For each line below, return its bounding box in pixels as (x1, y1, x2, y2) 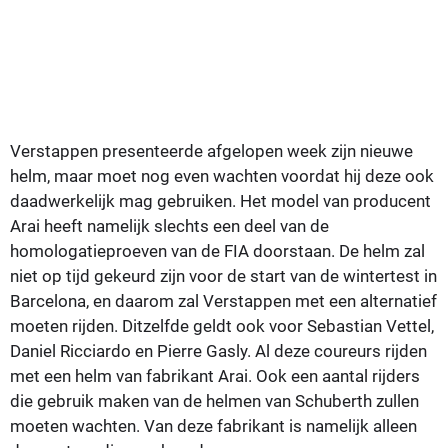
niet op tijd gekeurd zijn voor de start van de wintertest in (10, 265, 437, 286)
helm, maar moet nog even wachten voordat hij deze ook (10, 165, 434, 186)
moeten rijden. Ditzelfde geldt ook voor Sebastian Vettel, (10, 315, 434, 336)
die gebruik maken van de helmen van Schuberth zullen (10, 390, 419, 411)
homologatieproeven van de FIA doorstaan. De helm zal (10, 240, 425, 261)
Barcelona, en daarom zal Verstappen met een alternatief (10, 290, 437, 311)
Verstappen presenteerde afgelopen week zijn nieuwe (10, 140, 413, 161)
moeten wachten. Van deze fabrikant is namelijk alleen (10, 415, 417, 436)
